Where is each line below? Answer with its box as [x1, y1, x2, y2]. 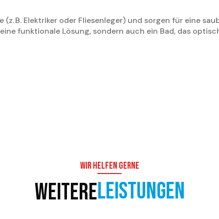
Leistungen [97, 177, 185, 206]
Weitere [34, 178, 97, 206]
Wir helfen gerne [80, 160, 139, 172]
